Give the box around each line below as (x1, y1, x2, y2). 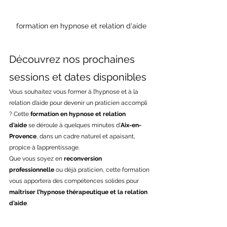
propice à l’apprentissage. (9, 144, 80, 151)
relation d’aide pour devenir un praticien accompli (9, 99, 149, 106)
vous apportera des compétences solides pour (9, 177, 140, 184)
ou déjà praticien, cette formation (54, 166, 151, 173)
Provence (9, 133, 36, 140)
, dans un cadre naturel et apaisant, (36, 133, 137, 140)
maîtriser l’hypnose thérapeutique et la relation (9, 188, 149, 196)
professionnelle (9, 166, 54, 173)
